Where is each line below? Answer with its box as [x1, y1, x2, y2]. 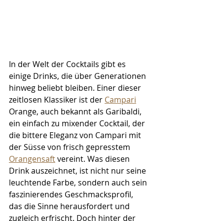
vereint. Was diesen [55, 153, 132, 165]
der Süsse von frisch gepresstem [9, 142, 132, 153]
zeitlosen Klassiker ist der [9, 94, 105, 106]
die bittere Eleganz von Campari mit [9, 130, 143, 141]
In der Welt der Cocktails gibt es [9, 59, 128, 70]
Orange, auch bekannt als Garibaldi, [9, 106, 144, 117]
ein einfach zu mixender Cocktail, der [9, 118, 147, 129]
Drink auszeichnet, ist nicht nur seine [9, 165, 148, 177]
